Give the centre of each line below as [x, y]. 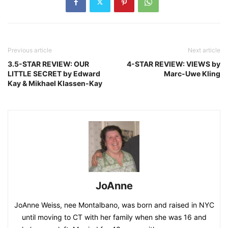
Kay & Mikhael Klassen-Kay [55, 83]
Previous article [30, 50]
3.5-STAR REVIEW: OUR [48, 64]
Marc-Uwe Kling [192, 73]
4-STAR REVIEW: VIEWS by [174, 64]
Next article [204, 50]
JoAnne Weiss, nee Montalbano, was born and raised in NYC [114, 205]
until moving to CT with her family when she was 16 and [114, 217]
